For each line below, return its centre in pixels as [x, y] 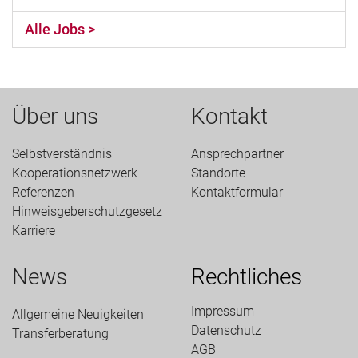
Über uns [55, 117]
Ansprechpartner [237, 154]
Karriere [34, 231]
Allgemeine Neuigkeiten [78, 315]
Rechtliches [247, 277]
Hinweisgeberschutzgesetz [87, 212]
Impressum [223, 312]
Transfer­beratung [60, 334]
